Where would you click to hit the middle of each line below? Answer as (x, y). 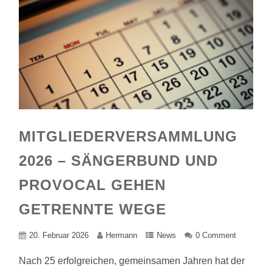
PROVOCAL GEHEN (93, 185)
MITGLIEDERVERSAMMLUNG (128, 136)
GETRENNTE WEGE (93, 209)
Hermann (122, 235)
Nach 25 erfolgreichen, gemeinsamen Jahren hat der (132, 261)
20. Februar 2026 (59, 235)
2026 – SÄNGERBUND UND (119, 161)
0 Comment (216, 235)
